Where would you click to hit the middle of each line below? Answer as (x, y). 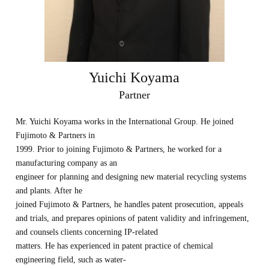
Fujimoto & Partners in (56, 135)
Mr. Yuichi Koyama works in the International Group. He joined (125, 122)
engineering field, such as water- (71, 260)
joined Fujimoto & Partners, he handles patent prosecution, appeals (130, 204)
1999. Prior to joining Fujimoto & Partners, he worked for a (119, 149)
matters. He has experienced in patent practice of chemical (115, 246)
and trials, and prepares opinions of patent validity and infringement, (133, 218)
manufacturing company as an (67, 163)
